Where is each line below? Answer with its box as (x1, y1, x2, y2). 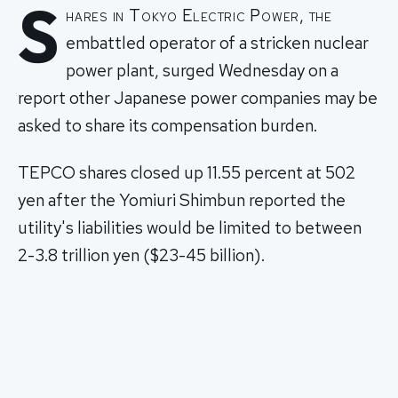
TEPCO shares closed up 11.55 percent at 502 (18, 162, 355, 185)
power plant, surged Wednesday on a (66, 59, 339, 82)
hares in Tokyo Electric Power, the (66, 4, 332, 27)
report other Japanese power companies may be (18, 86, 378, 109)
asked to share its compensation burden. (18, 114, 317, 137)
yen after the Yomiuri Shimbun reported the (18, 189, 346, 212)
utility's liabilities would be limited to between (18, 217, 362, 240)
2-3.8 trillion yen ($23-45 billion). (18, 244, 265, 267)
